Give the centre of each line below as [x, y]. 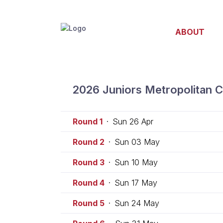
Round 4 [89, 182]
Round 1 [88, 121]
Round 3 [89, 162]
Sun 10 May [136, 162]
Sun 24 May [137, 203]
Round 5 [89, 203]
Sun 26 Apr [133, 121]
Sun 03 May [137, 142]
